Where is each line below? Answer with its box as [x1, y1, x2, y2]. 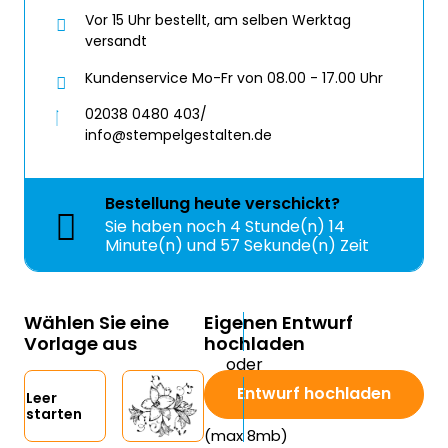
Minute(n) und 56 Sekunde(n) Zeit [105, 234, 369, 258]
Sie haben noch [105, 215, 230, 239]
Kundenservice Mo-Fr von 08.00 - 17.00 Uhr [85, 67, 383, 88]
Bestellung [105, 192, 194, 216]
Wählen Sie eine [24, 310, 169, 336]
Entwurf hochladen [237, 382, 391, 406]
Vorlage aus [24, 331, 137, 357]
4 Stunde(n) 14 [230, 215, 345, 239]
